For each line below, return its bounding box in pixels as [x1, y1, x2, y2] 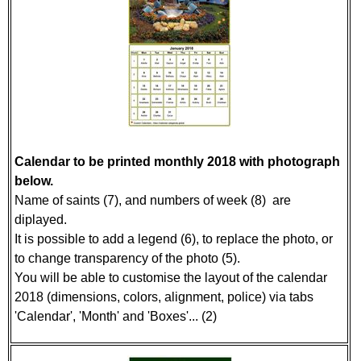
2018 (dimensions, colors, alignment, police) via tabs [15, 290, 313, 304]
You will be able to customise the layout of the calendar [15, 271, 327, 284]
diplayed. [15, 213, 70, 226]
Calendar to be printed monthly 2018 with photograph [15, 155, 340, 168]
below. [15, 174, 53, 188]
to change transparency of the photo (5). [15, 251, 240, 265]
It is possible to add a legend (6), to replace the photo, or [15, 232, 333, 246]
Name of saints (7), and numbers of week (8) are [15, 193, 291, 207]
